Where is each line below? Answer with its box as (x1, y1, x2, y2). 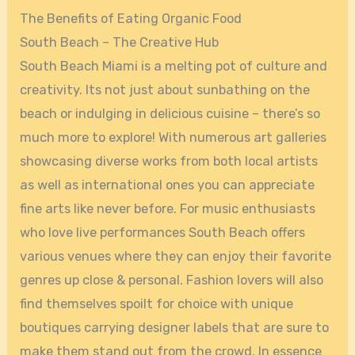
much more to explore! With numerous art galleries (20, 130, 327, 146)
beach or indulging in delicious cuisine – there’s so (20, 106, 321, 122)
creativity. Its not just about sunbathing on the (20, 82, 311, 98)
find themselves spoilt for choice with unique (20, 296, 294, 312)
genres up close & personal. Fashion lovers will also (20, 273, 324, 288)
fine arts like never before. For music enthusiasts (20, 201, 316, 217)
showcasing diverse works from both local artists (20, 154, 319, 170)
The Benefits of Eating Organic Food (20, 11, 242, 27)
